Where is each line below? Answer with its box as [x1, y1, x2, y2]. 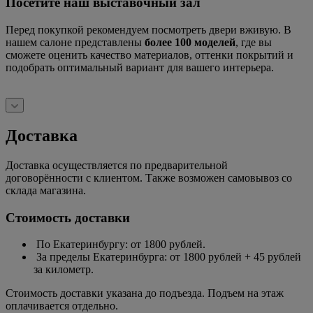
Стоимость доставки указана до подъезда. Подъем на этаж [6, 287, 284, 300]
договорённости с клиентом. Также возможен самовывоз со [6, 171, 292, 184]
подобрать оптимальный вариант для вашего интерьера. [6, 61, 274, 74]
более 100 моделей [145, 36, 235, 49]
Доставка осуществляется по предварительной [6, 159, 228, 171]
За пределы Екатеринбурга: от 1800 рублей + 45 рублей [34, 251, 301, 263]
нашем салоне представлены [6, 36, 145, 49]
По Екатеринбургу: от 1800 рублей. [34, 238, 205, 251]
